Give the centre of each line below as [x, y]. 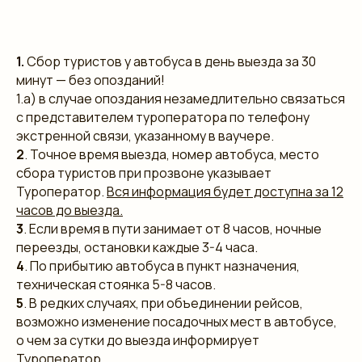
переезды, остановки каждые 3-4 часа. [137, 247]
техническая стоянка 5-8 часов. [116, 284]
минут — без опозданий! [90, 80]
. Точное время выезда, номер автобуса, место [172, 154]
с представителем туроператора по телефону [163, 117]
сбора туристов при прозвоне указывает [144, 173]
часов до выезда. [69, 210]
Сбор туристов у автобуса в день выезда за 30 [170, 61]
